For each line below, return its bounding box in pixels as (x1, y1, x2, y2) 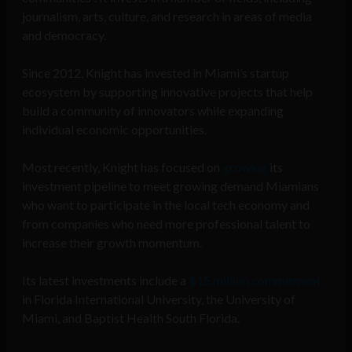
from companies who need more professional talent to (22, 216, 310, 232)
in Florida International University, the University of (22, 291, 295, 307)
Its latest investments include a (22, 273, 186, 288)
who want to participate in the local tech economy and (22, 197, 310, 213)
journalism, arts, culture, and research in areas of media (22, 9, 312, 24)
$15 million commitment (189, 273, 321, 288)
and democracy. (22, 27, 106, 43)
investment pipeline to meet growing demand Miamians (22, 178, 319, 194)
